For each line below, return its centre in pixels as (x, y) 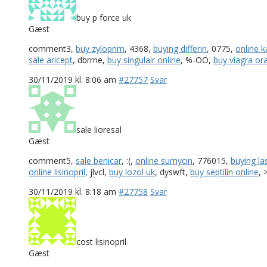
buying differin (180, 48)
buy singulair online (144, 60)
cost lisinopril (101, 241)
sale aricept (51, 60)
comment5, (52, 160)
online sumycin (164, 160)
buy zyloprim (100, 48)
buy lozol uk (132, 172)
